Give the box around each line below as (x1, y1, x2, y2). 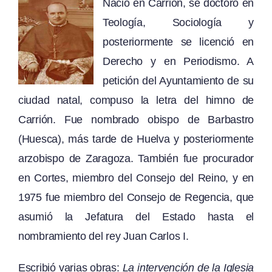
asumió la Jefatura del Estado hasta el (18, 210, 254, 223)
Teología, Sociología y (103, 16, 254, 29)
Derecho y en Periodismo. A (103, 55, 254, 67)
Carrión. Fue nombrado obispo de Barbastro (18, 113, 254, 126)
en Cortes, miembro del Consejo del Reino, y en (18, 171, 254, 184)
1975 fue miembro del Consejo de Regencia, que (18, 191, 254, 203)
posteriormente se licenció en (103, 35, 254, 48)
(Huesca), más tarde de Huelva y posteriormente (18, 132, 254, 145)
